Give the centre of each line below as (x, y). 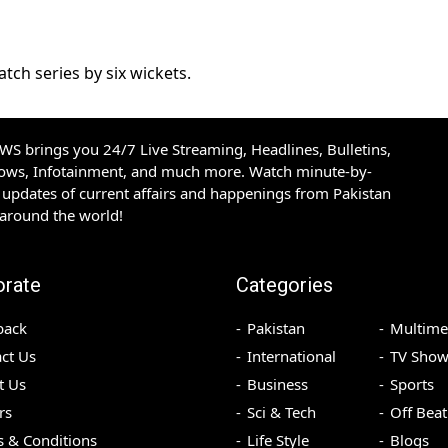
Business (277, 384)
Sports (411, 384)
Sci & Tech (281, 412)
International (291, 356)
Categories (284, 285)
